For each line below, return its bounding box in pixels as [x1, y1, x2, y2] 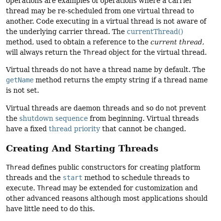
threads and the [6, 174, 63, 182]
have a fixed [6, 124, 49, 133]
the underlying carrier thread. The [6, 27, 127, 36]
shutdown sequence [19, 114, 88, 122]
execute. [6, 184, 37, 192]
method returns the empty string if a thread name [34, 76, 208, 84]
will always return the [6, 48, 83, 56]
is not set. [6, 86, 39, 95]
